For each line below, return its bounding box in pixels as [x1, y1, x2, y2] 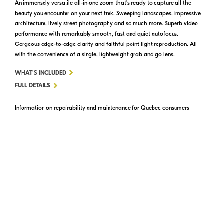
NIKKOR [66, 81, 88, 88]
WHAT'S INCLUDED [15, 69, 66, 77]
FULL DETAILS [15, 82, 50, 89]
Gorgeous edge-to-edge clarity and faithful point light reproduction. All [15, 41, 197, 48]
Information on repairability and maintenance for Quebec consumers [15, 104, 189, 111]
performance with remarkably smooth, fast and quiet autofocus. [15, 30, 178, 38]
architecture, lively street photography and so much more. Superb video [15, 20, 198, 27]
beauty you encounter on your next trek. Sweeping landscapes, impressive [15, 10, 201, 17]
